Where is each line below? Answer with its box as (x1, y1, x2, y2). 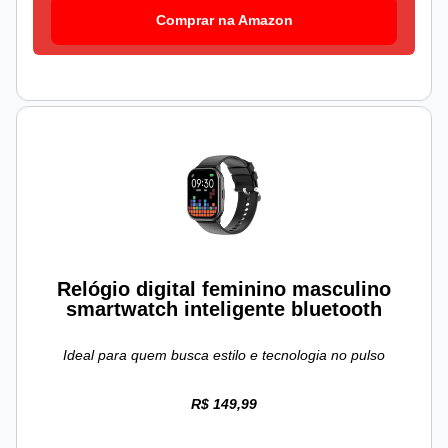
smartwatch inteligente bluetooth (66, 298, 382, 321)
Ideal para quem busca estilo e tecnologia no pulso (63, 347, 385, 364)
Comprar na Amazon (155, 12, 293, 29)
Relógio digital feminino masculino (57, 278, 391, 301)
